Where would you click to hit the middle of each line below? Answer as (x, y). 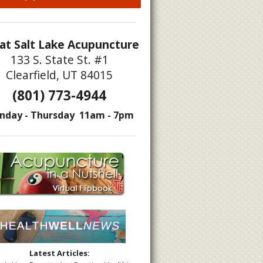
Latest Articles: (59, 253)
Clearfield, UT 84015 (59, 75)
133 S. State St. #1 (59, 60)
